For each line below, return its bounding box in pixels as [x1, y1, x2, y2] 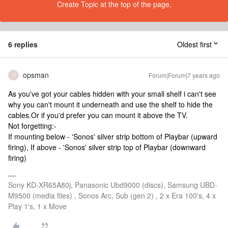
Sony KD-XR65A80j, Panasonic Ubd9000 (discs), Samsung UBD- [8, 179, 217, 190]
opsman [23, 69, 49, 80]
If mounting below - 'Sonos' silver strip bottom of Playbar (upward [8, 131, 217, 141]
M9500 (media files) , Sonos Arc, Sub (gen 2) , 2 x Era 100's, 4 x [8, 190, 216, 201]
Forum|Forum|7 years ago [149, 70, 220, 79]
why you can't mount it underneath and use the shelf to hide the [8, 99, 213, 109]
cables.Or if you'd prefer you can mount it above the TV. [8, 109, 188, 120]
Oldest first [177, 39, 212, 49]
